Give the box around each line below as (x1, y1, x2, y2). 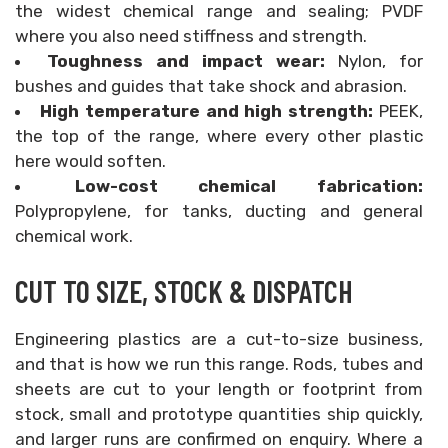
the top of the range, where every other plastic (15, 126, 423, 146)
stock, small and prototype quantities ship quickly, (15, 404, 423, 424)
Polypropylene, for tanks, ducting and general (15, 201, 423, 221)
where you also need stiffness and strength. (15, 26, 367, 46)
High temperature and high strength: (39, 101, 380, 121)
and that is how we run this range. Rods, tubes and (15, 354, 423, 374)
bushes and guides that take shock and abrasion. (15, 76, 407, 96)
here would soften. (15, 151, 166, 171)
